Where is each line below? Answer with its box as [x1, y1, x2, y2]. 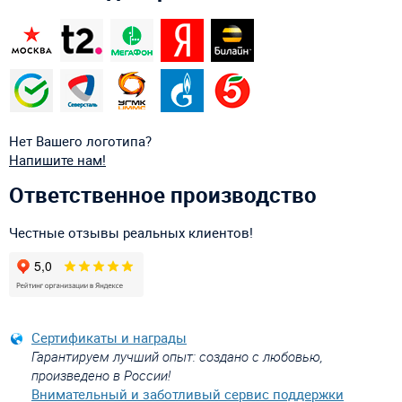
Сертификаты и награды [31, 328, 187, 346]
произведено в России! [31, 365, 170, 384]
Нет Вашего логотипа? [9, 131, 152, 150]
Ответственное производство [9, 179, 317, 209]
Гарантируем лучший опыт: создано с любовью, [31, 346, 323, 365]
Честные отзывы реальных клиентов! [9, 223, 253, 241]
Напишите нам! [9, 150, 106, 169]
